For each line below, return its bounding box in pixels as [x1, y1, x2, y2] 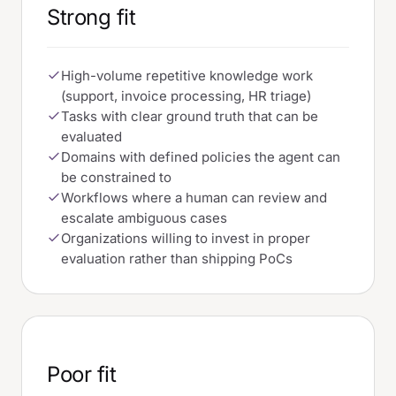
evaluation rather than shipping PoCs [61, 249, 293, 267]
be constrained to [61, 168, 171, 186]
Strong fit [47, 4, 136, 30]
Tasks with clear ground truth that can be [61, 107, 318, 125]
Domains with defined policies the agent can [61, 148, 340, 165]
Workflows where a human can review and [61, 188, 327, 206]
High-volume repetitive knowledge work [61, 66, 313, 84]
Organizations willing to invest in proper [61, 229, 310, 247]
